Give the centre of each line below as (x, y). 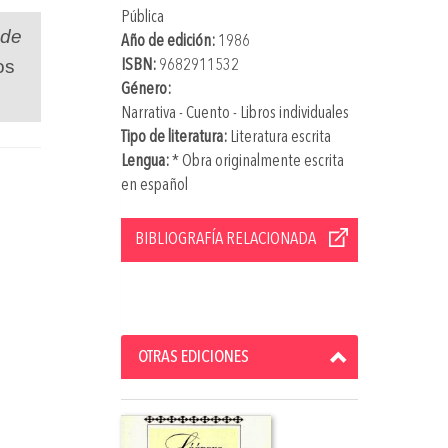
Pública (142, 17)
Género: (145, 89)
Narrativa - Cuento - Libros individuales (234, 113)
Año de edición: (167, 41)
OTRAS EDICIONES (193, 356)
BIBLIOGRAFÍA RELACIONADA (225, 238)
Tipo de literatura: (173, 137)
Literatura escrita (278, 137)
